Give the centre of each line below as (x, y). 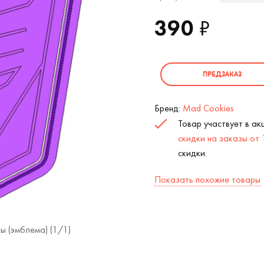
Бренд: (168, 108)
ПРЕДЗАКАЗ (222, 74)
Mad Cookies (208, 108)
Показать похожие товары (207, 179)
